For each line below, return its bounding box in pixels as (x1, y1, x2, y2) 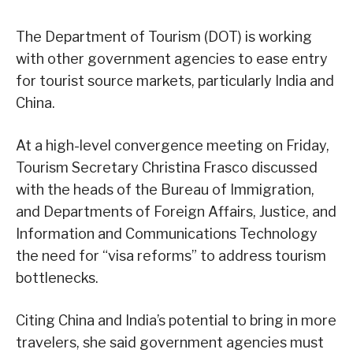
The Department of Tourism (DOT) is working (16, 28, 312, 45)
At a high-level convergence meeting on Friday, (16, 136, 329, 154)
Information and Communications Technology (16, 225, 318, 242)
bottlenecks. (16, 269, 98, 286)
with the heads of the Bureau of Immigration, (16, 180, 314, 198)
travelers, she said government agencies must (16, 333, 324, 351)
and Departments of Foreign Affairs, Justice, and (16, 203, 336, 220)
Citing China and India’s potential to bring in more (16, 311, 336, 329)
